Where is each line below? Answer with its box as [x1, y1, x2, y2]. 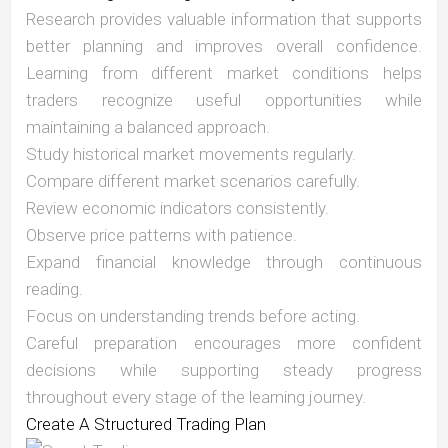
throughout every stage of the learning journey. [26, 387, 366, 408]
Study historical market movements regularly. [26, 144, 356, 165]
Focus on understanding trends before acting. [26, 306, 360, 327]
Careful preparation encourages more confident [26, 333, 422, 354]
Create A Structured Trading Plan [26, 414, 266, 435]
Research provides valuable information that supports [26, 9, 422, 30]
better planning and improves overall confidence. [26, 36, 422, 57]
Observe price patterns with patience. [26, 225, 297, 246]
